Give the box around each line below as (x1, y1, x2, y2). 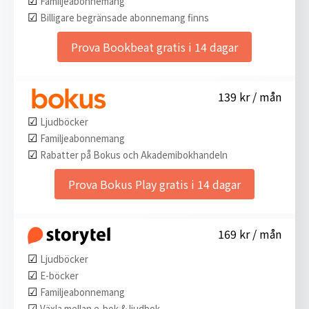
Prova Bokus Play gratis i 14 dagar (68, 175, 241, 192)
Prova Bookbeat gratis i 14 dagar (71, 38, 238, 55)
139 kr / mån (218, 88, 281, 105)
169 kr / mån (218, 225, 281, 242)
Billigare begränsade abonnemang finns (40, 10, 209, 24)
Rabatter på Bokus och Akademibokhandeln (40, 148, 228, 161)
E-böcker (40, 268, 79, 282)
